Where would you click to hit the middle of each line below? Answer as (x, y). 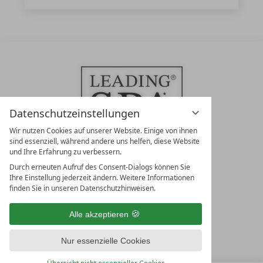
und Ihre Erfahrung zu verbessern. (65, 152)
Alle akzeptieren (99, 214)
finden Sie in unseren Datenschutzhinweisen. (82, 188)
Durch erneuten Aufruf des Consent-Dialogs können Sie (100, 167)
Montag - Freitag (131, 257)
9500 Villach (131, 198)
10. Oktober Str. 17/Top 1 (131, 183)
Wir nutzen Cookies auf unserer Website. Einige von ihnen (103, 131)
